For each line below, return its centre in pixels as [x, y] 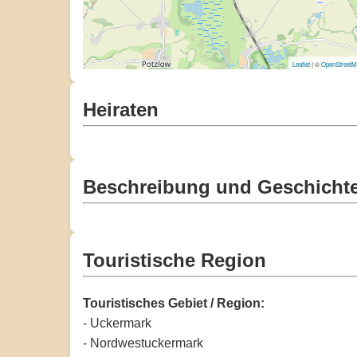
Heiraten [121, 109]
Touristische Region [175, 260]
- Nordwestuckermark [143, 343]
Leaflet [302, 64]
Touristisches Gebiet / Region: [174, 303]
